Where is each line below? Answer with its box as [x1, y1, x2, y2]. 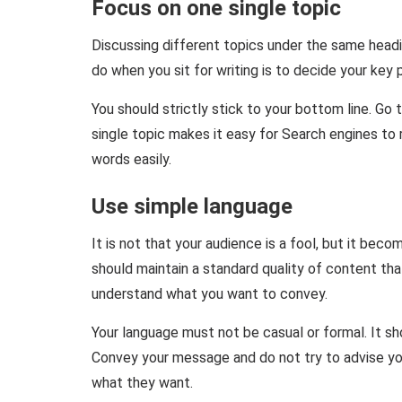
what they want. [92, 373, 193, 391]
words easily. [92, 150, 171, 168]
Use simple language [92, 193, 293, 219]
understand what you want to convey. [92, 284, 328, 302]
